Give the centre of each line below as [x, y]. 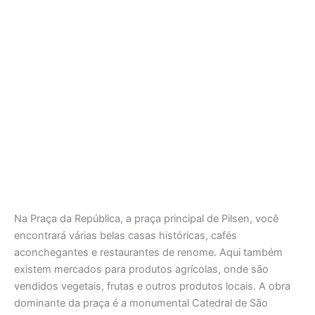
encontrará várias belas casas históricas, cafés [126, 236]
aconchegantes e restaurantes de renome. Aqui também [148, 253]
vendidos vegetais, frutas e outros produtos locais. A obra [152, 287]
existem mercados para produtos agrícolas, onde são [141, 270]
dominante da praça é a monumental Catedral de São [141, 303]
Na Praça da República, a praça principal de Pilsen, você [146, 219]
